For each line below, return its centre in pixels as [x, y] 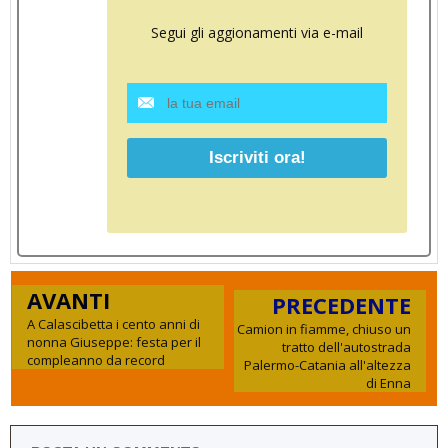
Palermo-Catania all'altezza [327, 365]
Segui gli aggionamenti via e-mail [257, 33]
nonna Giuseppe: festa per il [114, 342]
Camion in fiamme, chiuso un [324, 329]
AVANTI [68, 300]
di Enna [388, 383]
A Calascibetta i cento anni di [113, 324]
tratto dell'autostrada [346, 347]
